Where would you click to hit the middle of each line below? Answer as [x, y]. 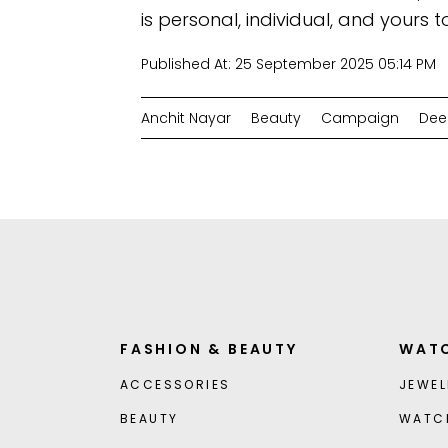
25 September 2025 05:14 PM [335, 63]
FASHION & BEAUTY [209, 348]
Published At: [187, 63]
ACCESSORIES [175, 384]
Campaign [359, 117]
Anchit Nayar [185, 117]
